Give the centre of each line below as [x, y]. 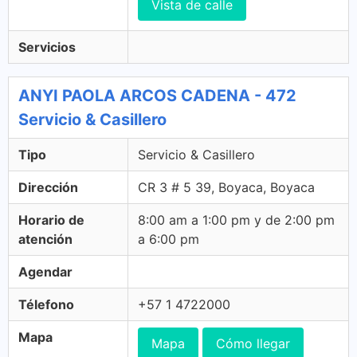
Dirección [48, 187]
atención [45, 239]
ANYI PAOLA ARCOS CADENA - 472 [157, 96]
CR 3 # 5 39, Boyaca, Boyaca [226, 187]
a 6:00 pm [169, 239]
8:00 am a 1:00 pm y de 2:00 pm [236, 220]
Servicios [47, 47]
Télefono [46, 304]
